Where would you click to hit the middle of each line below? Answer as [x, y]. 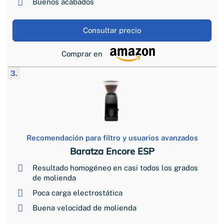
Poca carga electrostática [77, 192]
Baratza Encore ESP [112, 151]
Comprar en [82, 54]
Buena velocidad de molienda [84, 207]
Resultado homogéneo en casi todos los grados [115, 167]
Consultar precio [112, 30]
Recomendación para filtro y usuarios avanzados [112, 137]
